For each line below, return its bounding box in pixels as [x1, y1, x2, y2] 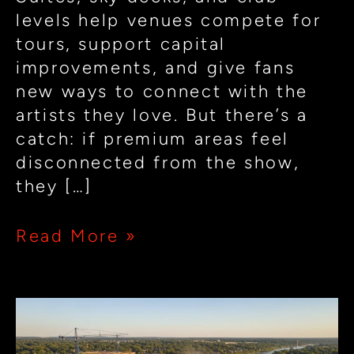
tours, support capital [16, 32, 227, 55]
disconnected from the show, [16, 151, 300, 173]
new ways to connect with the [16, 80, 308, 102]
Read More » [16, 224, 137, 247]
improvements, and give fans [16, 56, 296, 78]
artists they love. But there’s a [16, 104, 308, 126]
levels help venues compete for [16, 9, 322, 31]
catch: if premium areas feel [16, 127, 289, 149]
